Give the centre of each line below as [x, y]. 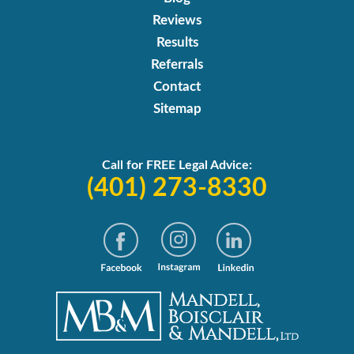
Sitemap [177, 108]
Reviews [177, 20]
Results [177, 42]
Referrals [177, 64]
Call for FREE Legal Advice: [177, 165]
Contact [177, 86]
